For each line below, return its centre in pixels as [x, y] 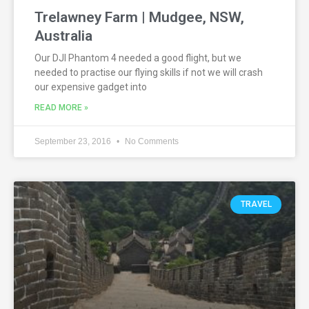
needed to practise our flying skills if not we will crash [149, 73]
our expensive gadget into [91, 87]
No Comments [151, 142]
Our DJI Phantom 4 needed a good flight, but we [138, 58]
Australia [63, 36]
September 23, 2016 [74, 142]
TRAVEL [256, 205]
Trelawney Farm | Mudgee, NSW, [139, 18]
